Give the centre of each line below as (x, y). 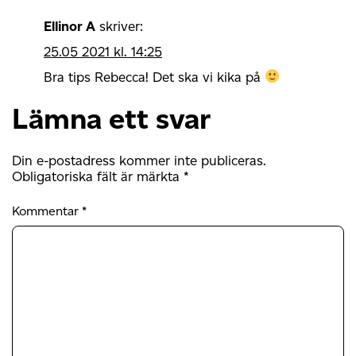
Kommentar (47, 211)
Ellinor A (70, 26)
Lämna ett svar (111, 118)
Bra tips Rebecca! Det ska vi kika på (154, 77)
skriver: (121, 26)
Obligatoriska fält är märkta (98, 176)
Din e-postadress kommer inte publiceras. (139, 160)
